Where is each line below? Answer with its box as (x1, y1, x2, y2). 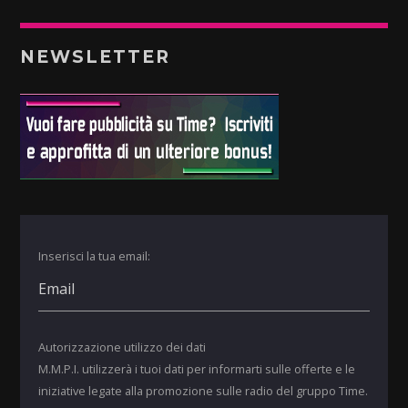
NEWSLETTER (20, 46, 170, 67)
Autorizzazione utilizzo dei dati (38, 339, 207, 356)
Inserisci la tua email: (38, 247, 151, 264)
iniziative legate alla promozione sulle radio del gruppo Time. (38, 382, 369, 400)
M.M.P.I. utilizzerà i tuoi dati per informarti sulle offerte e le (38, 361, 356, 378)
